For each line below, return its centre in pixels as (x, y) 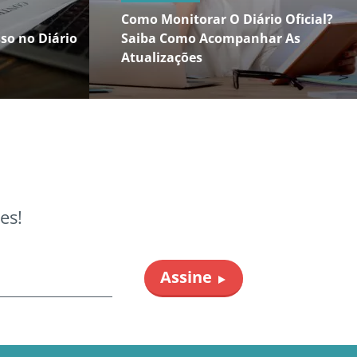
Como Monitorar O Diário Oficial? (227, 19)
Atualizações (162, 57)
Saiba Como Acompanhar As (211, 38)
